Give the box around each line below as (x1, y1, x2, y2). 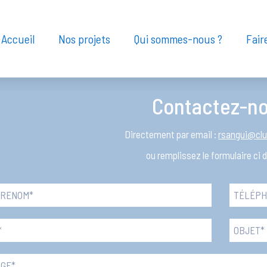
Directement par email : (125, 128, 219, 140)
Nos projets (58, 31, 110, 46)
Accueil (1, 31, 35, 46)
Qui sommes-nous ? (134, 31, 222, 46)
